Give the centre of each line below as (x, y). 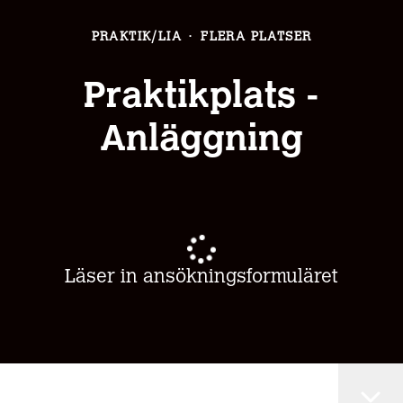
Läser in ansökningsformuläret (201, 277)
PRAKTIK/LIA (136, 37)
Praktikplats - (201, 98)
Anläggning (201, 141)
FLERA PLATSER (256, 37)
